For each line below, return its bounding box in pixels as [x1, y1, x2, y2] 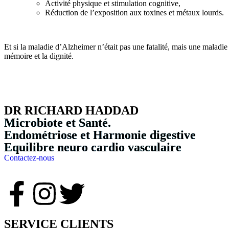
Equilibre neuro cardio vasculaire [4, 141, 181, 154]
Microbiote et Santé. [4, 116, 111, 129]
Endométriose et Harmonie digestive [4, 128, 196, 142]
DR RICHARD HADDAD [4, 104, 139, 117]
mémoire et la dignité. [4, 52, 74, 60]
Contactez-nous [4, 153, 54, 162]
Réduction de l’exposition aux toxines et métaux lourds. [45, 8, 224, 17]
